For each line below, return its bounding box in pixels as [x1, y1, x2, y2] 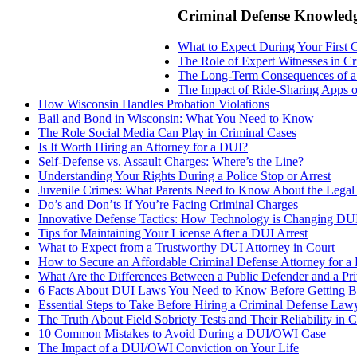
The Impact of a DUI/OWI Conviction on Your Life [38, 340, 299, 355]
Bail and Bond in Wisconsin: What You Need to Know [38, 111, 314, 125]
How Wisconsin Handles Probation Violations [38, 96, 269, 111]
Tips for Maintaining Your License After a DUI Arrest [38, 226, 308, 240]
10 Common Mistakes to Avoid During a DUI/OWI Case [38, 326, 326, 340]
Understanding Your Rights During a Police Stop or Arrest [38, 168, 331, 182]
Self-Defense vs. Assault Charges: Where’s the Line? [38, 154, 304, 168]
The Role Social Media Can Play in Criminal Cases [38, 125, 296, 139]
